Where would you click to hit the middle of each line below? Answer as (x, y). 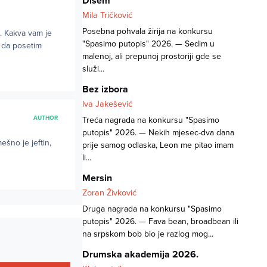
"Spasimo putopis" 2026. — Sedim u (148, 44)
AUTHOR (45, 118)
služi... (93, 69)
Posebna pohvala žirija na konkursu (147, 32)
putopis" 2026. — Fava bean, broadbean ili (160, 222)
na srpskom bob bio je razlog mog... (148, 234)
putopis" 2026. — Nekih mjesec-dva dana (158, 133)
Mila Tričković (107, 15)
